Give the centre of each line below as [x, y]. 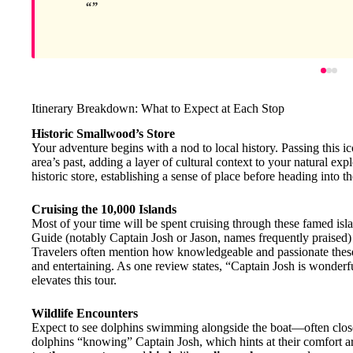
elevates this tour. [74, 281]
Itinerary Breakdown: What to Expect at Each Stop [158, 108]
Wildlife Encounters [85, 314]
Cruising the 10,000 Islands [104, 210]
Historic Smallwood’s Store [103, 134]
